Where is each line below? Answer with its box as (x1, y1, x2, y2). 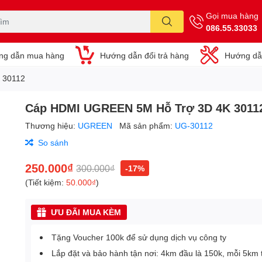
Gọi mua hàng (206, 10, 258, 20)
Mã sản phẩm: (119, 120, 175, 130)
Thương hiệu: (25, 120, 78, 130)
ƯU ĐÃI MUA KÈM (51, 207, 122, 217)
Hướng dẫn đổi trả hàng (100, 50, 189, 60)
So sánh (38, 137, 69, 147)
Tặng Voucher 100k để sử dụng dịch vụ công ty (51, 232, 227, 242)
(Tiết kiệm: (25, 177, 67, 187)
